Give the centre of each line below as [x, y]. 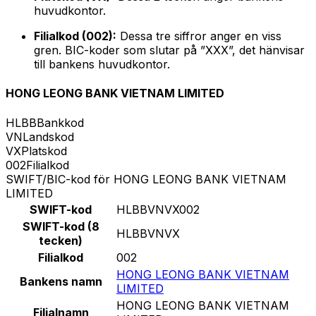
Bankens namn [61, 281]
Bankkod [60, 122]
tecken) [61, 240]
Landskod [48, 136]
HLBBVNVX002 [158, 209]
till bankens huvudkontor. [102, 65]
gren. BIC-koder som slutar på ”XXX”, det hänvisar [169, 50]
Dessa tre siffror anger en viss [199, 36]
